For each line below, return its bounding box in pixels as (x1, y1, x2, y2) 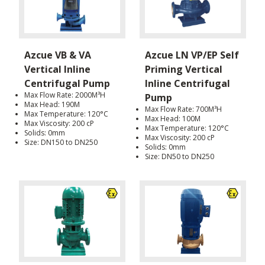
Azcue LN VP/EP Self (145, 48, 239, 62)
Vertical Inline (24, 62, 91, 76)
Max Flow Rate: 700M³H (145, 104, 222, 114)
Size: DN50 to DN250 (145, 151, 214, 161)
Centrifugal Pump (24, 76, 110, 90)
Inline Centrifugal (145, 76, 230, 90)
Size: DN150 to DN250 (24, 137, 98, 147)
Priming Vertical (145, 62, 222, 76)
